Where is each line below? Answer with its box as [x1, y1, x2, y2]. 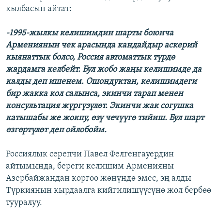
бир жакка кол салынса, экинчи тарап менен [6, 89, 183, 99]
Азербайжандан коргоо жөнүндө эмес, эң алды [6, 174, 191, 184]
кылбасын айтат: [6, 4, 72, 14]
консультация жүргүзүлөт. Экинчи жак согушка [6, 101, 193, 111]
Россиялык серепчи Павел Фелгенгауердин [6, 150, 174, 159]
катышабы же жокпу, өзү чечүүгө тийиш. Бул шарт [6, 113, 204, 123]
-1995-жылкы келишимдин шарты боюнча [6, 29, 173, 38]
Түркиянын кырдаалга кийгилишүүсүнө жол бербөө [6, 186, 211, 196]
